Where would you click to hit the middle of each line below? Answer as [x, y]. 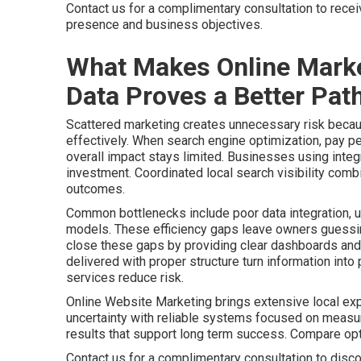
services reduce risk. [125, 278]
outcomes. [95, 189]
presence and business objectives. [164, 25]
